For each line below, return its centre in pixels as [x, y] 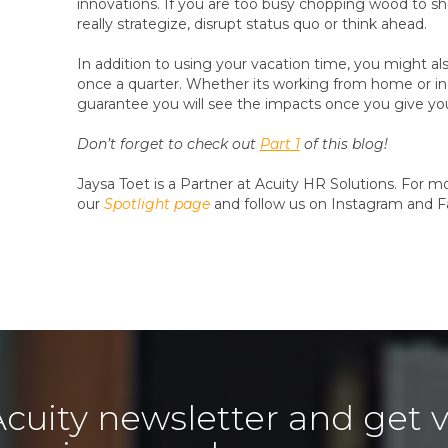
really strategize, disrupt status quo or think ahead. [251, 24]
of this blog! [343, 144]
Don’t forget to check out [168, 144]
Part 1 [279, 144]
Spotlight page [156, 204]
